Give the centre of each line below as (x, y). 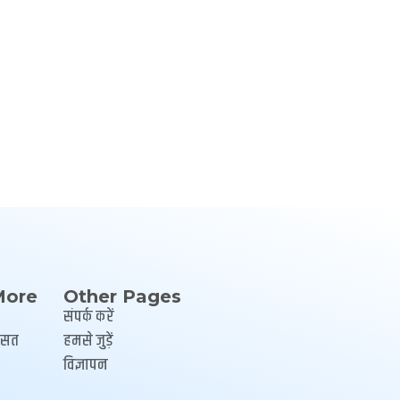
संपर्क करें (89, 317)
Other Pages (122, 296)
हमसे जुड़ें (88, 341)
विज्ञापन (86, 365)
